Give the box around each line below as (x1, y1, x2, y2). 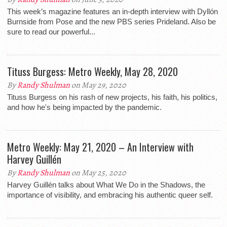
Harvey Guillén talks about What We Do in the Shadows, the (7, 180, 205, 189)
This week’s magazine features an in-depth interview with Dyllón (7, 7, 218, 16)
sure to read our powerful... (7, 27, 95, 36)
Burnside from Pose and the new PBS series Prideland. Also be (7, 17, 216, 26)
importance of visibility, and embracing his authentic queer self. (7, 191, 213, 199)
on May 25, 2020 (70, 167, 126, 178)
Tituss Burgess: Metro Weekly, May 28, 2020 (7, 64, 178, 79)
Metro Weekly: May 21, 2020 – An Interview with (7, 139, 194, 155)
